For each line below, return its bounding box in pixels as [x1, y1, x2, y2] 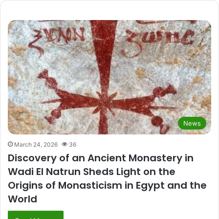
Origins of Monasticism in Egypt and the [8, 178, 207, 193]
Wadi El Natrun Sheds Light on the [8, 165, 175, 179]
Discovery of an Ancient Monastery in [8, 151, 194, 165]
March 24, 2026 [14, 141, 58, 149]
